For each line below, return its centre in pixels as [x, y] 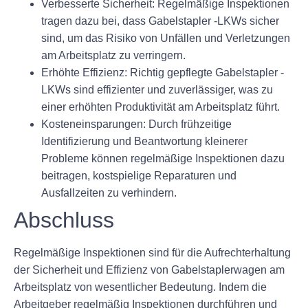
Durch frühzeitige [189, 124]
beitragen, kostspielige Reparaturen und [139, 175]
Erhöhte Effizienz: [84, 72]
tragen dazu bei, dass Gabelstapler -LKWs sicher [160, 21]
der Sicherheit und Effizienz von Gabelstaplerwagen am [149, 269]
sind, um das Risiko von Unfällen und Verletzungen [166, 38]
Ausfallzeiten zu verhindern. [109, 192]
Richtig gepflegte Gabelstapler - [206, 72]
